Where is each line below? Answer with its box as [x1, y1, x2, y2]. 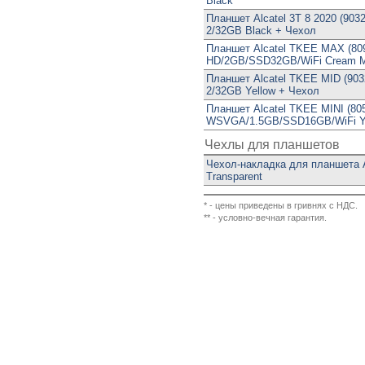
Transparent [206, 170, 262, 182]
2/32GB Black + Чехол [206, 24, 316, 37]
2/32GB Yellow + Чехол [206, 85, 319, 97]
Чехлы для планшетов [204, 138, 340, 152]
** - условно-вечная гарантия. [204, 213, 327, 222]
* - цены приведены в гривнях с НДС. [204, 200, 358, 210]
